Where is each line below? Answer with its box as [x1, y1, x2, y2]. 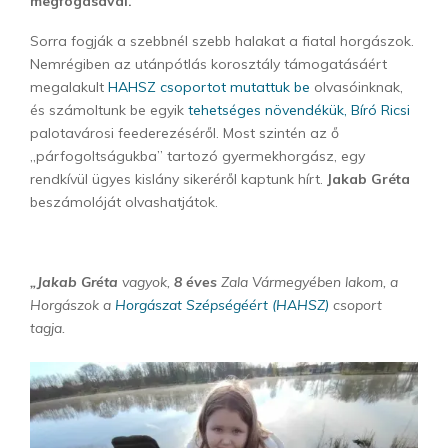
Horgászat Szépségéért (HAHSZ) [115, 296, 329, 314]
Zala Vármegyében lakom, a [217, 273, 398, 291]
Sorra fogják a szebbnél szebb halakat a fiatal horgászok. [30, 32, 414, 50]
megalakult [30, 78, 108, 96]
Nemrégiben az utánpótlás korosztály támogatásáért [30, 55, 387, 73]
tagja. [30, 319, 65, 337]
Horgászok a [30, 296, 115, 314]
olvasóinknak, [310, 78, 403, 96]
